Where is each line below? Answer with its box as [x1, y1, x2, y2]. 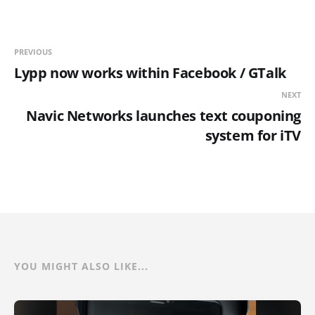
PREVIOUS [14, 46, 52, 57]
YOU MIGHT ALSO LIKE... [14, 259, 148, 273]
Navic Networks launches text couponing [26, 105, 301, 125]
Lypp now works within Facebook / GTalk [14, 63, 286, 82]
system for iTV [205, 125, 301, 145]
